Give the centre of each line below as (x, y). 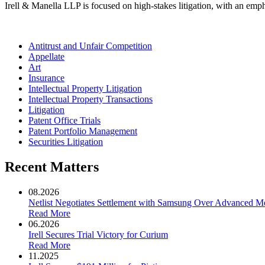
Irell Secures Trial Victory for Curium (98, 234)
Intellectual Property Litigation (85, 88)
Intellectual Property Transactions (91, 99)
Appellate (46, 56)
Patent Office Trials (64, 120)
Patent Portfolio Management (83, 131)
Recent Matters (52, 167)
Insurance (46, 77)
